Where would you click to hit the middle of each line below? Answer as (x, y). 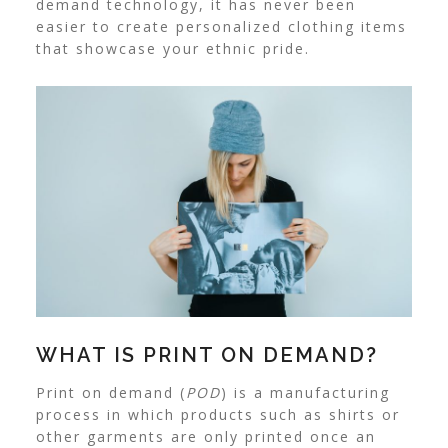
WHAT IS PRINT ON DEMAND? (206, 355)
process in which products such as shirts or (217, 415)
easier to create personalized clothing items (221, 26)
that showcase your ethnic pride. (172, 48)
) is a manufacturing (305, 393)
